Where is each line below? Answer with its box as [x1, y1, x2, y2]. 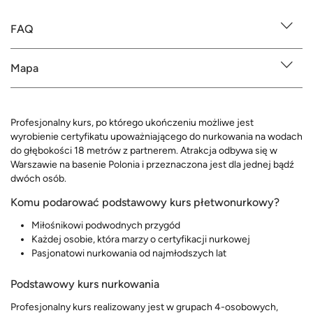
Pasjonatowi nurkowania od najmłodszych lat [31, 247, 226, 260]
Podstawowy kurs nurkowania [10, 277, 159, 291]
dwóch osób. [10, 173, 66, 185]
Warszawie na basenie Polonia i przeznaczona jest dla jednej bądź [10, 159, 294, 171]
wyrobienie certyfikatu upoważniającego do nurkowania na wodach [10, 131, 303, 143]
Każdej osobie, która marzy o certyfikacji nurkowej [31, 233, 254, 246]
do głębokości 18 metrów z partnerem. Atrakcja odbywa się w [10, 145, 277, 157]
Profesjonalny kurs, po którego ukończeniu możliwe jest [10, 117, 254, 129]
